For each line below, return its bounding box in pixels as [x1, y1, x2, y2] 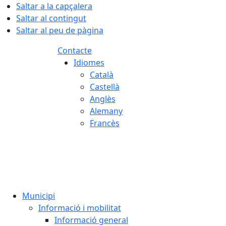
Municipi [22, 190, 55, 201]
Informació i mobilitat [38, 202, 121, 213]
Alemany [90, 105, 123, 117]
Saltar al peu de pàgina [16, 25, 103, 36]
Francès [90, 118, 120, 129]
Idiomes [74, 57, 104, 68]
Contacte [58, 45, 92, 56]
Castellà [90, 81, 120, 92]
